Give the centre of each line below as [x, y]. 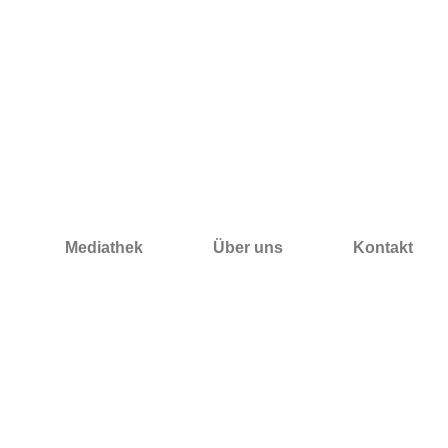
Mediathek [104, 247]
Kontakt [383, 247]
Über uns [248, 247]
